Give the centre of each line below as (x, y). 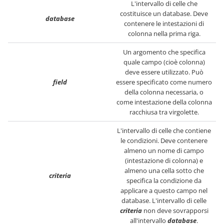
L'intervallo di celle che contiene (164, 130)
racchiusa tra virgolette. (164, 112)
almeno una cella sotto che (164, 170)
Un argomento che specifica (164, 52)
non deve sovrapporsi (175, 210)
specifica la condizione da (164, 180)
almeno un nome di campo (164, 150)
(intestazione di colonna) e (164, 160)
